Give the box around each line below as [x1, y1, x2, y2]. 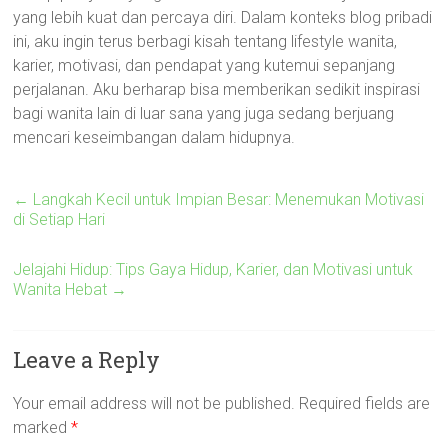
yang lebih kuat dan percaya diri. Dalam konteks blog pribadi [13, 8, 433, 27]
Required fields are [299, 394, 431, 413]
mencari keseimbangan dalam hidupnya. [13, 128, 296, 147]
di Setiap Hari [13, 210, 106, 229]
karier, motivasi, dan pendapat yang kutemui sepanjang [13, 56, 396, 75]
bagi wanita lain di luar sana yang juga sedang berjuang [13, 104, 395, 123]
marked [13, 418, 72, 437]
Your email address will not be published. [13, 394, 296, 413]
